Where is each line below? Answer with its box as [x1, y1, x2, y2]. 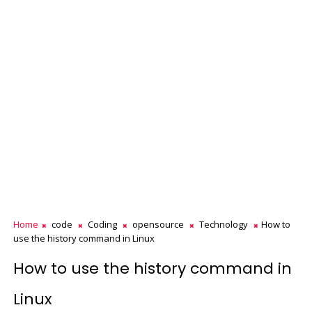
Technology [198, 218, 248, 231]
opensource [132, 218, 184, 231]
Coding [87, 218, 117, 231]
